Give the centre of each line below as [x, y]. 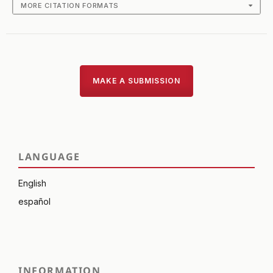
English [32, 183]
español [34, 202]
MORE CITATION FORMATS [69, 6]
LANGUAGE [49, 157]
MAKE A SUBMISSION [136, 81]
